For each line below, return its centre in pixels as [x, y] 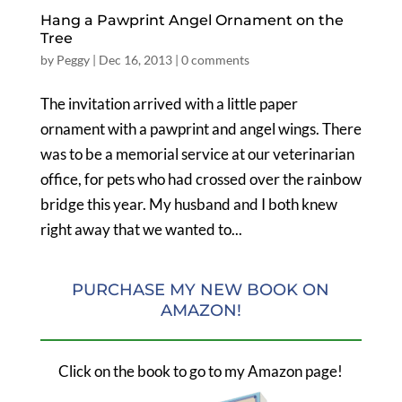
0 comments [215, 59]
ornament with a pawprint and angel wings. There [201, 128]
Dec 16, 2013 [135, 59]
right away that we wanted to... [141, 229]
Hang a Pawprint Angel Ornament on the [192, 20]
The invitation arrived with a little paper [169, 103]
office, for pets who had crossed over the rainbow [201, 179]
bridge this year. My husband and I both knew [188, 204]
